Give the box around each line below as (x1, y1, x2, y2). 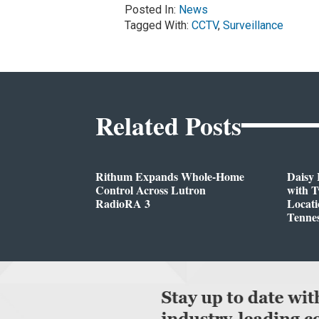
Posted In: (124, 3, 179, 17)
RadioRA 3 (95, 194, 151, 211)
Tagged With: (124, 19, 192, 33)
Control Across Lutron (95, 181, 206, 198)
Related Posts (95, 106, 242, 144)
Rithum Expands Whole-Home (95, 167, 245, 184)
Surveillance (222, 19, 283, 33)
